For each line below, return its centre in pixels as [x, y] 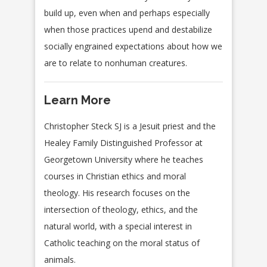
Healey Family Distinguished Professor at [123, 143]
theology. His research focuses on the [117, 193]
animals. [60, 260]
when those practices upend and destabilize [128, 30]
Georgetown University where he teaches [124, 160]
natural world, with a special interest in [118, 226]
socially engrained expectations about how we [133, 46]
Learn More [77, 100]
